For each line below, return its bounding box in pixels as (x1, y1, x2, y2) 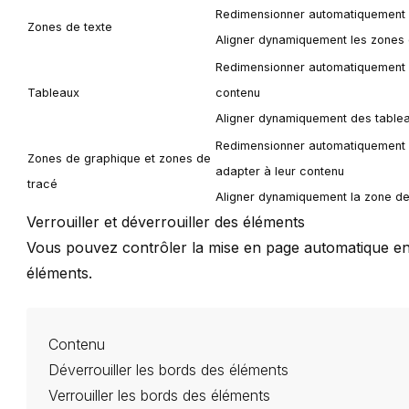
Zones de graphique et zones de (27, 152, 212, 166)
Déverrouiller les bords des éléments (48, 361, 289, 380)
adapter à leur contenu (215, 164, 345, 179)
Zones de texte (27, 20, 113, 35)
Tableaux (27, 86, 80, 100)
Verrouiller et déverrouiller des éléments (26, 213, 306, 232)
